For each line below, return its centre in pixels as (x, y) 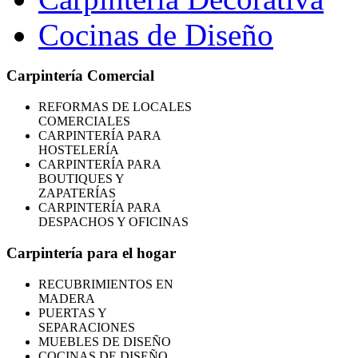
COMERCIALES (84, 121)
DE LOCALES (150, 107)
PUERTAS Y (72, 312)
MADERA (67, 298)
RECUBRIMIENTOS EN (106, 284)
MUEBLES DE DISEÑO (105, 341)
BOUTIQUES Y (81, 179)
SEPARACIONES (87, 327)
